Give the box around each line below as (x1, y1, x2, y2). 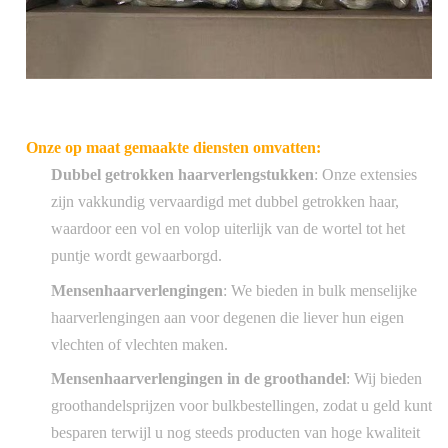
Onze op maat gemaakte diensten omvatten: (26, 139, 321, 157)
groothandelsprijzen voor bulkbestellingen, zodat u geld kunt (51, 397, 432, 415)
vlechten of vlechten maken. (51, 335, 228, 353)
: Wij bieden (346, 370, 422, 388)
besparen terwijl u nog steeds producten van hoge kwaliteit (51, 424, 420, 442)
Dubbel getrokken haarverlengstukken (51, 166, 314, 184)
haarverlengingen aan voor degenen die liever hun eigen (51, 308, 404, 326)
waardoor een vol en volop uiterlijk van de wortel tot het (51, 220, 405, 238)
